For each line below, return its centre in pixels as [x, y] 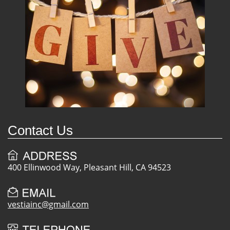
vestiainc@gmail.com [48, 204]
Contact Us [40, 131]
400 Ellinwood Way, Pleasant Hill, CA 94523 [89, 167]
